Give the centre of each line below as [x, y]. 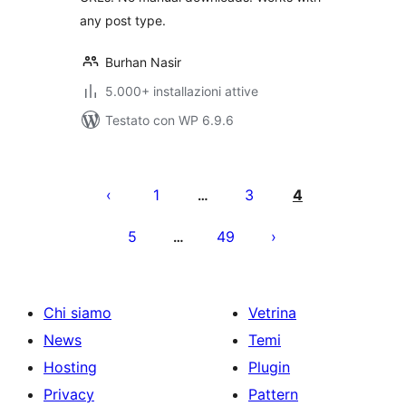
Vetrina [272, 313]
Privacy [69, 394]
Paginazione [143, 167]
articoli [116, 218]
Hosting [70, 367]
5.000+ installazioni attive [182, 91]
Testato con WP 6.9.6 [169, 120]
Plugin [269, 367]
